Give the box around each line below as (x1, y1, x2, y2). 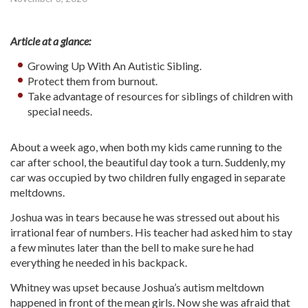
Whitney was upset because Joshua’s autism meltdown (10, 280, 264, 294)
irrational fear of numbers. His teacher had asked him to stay (10, 225, 292, 239)
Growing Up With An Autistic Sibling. (27, 59, 202, 73)
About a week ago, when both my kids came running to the (10, 140, 282, 154)
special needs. (27, 104, 93, 118)
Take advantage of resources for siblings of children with (27, 89, 294, 103)
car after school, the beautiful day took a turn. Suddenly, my (10, 155, 285, 169)
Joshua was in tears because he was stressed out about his (10, 210, 280, 224)
